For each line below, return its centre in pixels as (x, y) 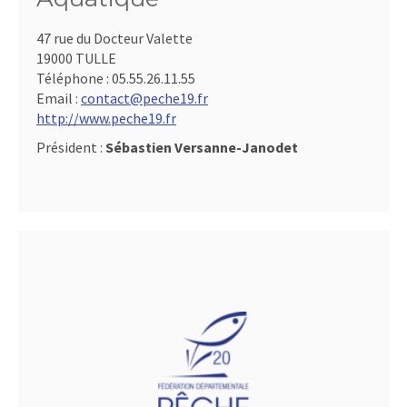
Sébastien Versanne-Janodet (202, 147)
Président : (71, 147)
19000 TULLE (76, 58)
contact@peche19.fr (144, 98)
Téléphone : (74, 78)
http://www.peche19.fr (106, 118)
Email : (59, 98)
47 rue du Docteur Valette (114, 38)
